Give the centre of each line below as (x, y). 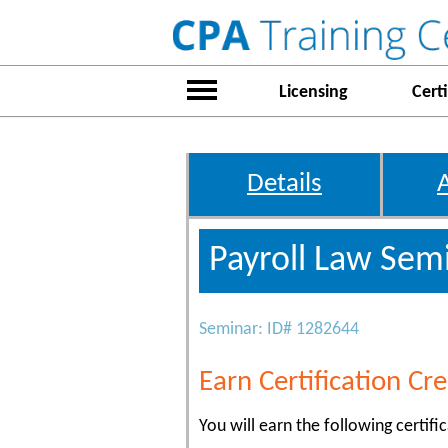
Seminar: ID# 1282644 (279, 329)
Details (284, 184)
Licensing (313, 92)
